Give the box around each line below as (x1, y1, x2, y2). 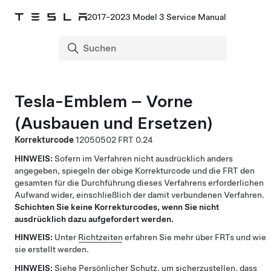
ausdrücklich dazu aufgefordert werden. (15, 214, 174, 224)
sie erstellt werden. (15, 244, 89, 254)
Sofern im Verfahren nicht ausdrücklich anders (54, 153, 233, 163)
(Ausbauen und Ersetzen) (15, 113, 213, 133)
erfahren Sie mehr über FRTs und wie (123, 232, 266, 242)
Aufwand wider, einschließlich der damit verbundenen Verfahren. (15, 189, 264, 200)
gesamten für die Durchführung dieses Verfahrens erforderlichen (15, 177, 264, 188)
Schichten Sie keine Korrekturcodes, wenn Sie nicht (15, 201, 219, 212)
